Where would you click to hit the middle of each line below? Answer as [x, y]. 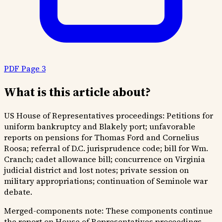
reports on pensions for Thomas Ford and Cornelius [102, 137]
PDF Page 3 [25, 68]
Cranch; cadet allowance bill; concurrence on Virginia [105, 159]
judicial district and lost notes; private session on [96, 170]
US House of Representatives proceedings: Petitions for [109, 115]
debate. [18, 192]
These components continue [158, 210]
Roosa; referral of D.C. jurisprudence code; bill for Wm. [106, 148]
